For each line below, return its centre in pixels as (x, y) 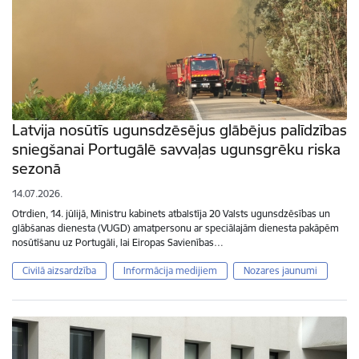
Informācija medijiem (170, 270)
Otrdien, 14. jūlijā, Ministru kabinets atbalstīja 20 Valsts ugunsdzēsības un (171, 213)
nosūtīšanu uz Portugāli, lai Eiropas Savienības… (118, 242)
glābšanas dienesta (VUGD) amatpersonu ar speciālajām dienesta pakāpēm (175, 228)
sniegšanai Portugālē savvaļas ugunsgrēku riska (176, 149)
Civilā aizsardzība (59, 270)
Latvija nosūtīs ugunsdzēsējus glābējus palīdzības (179, 129)
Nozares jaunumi (280, 270)
